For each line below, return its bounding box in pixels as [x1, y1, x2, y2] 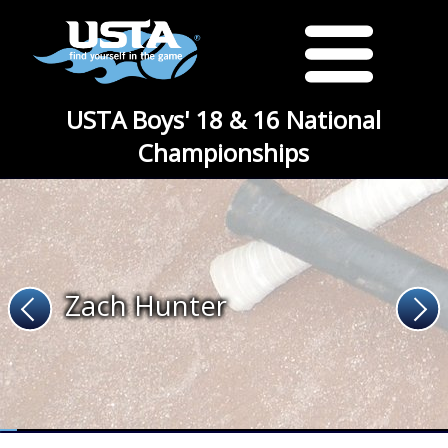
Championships [138, 136, 310, 169]
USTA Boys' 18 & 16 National [66, 103, 382, 136]
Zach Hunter [65, 286, 227, 324]
